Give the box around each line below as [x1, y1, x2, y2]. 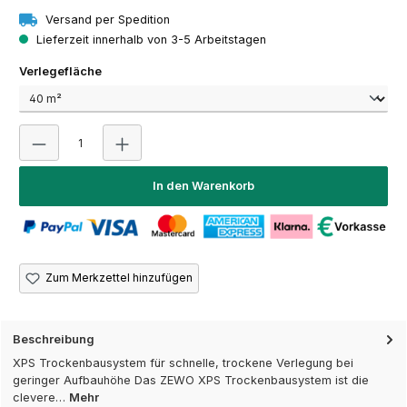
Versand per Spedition [42, 12, 170, 26]
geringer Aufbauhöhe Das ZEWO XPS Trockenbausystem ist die [13, 373, 369, 388]
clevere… [13, 391, 69, 405]
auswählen [101, 63, 167, 77]
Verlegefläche [19, 64, 102, 78]
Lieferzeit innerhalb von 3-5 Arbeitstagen [33, 32, 266, 46]
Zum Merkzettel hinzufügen [45, 271, 193, 285]
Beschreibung [13, 332, 94, 346]
